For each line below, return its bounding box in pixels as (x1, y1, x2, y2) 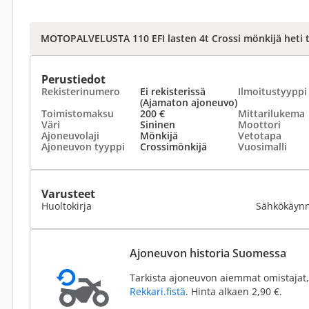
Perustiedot (41, 72, 106, 87)
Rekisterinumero (41, 85, 120, 98)
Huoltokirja (41, 199, 92, 212)
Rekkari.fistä (130, 285, 186, 298)
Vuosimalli (238, 140, 287, 153)
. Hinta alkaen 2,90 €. (186, 285, 282, 298)
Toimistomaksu (41, 107, 114, 120)
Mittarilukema (238, 107, 305, 120)
